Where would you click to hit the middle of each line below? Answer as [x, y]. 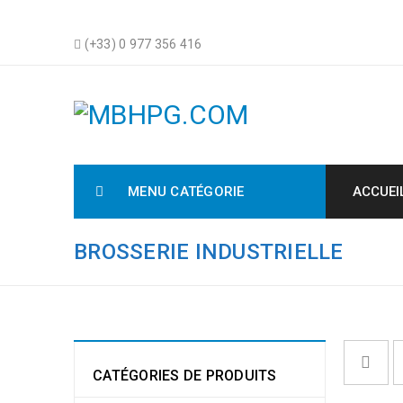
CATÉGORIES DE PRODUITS [185, 376]
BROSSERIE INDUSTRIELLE [209, 252]
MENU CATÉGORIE [186, 192]
